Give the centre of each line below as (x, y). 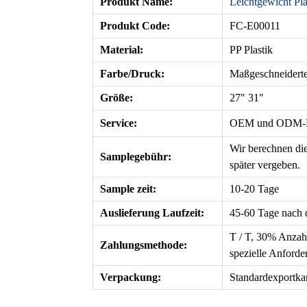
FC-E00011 (255, 26)
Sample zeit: (128, 189)
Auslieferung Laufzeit (150, 213)
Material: (122, 50)
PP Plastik (251, 50)
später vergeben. (265, 165)
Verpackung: (131, 277)
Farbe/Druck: (132, 74)
